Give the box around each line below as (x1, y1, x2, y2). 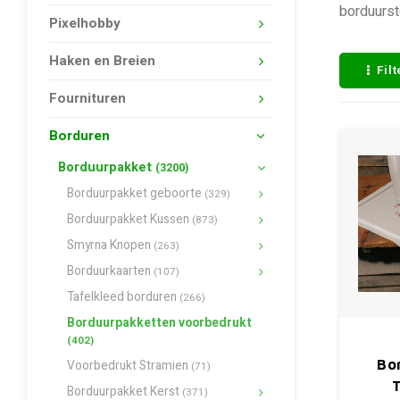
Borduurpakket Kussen (67, 211, 192, 229)
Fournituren (49, 88, 126, 108)
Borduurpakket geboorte (67, 185, 204, 203)
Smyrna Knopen (67, 237, 154, 254)
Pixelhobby (49, 13, 121, 33)
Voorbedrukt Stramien (67, 357, 191, 375)
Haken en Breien (49, 51, 155, 71)
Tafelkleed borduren (67, 288, 179, 306)
